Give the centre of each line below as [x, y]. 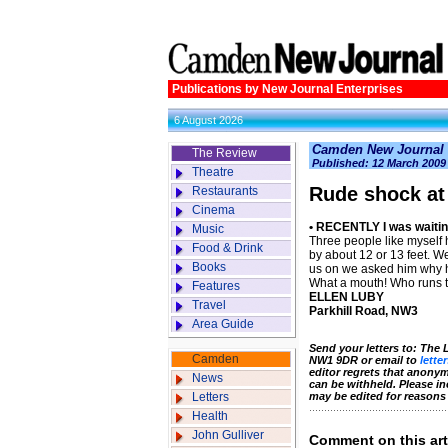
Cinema [213, 210]
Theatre [213, 172]
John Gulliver [228, 435]
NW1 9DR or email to [364, 360]
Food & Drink [227, 248]
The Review [224, 153]
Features [216, 286]
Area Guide [223, 324]
